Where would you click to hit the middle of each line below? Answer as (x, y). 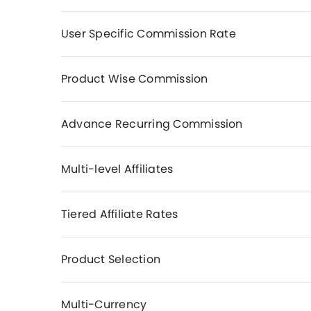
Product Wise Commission (135, 79)
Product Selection (111, 259)
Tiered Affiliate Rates (120, 214)
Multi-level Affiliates (117, 169)
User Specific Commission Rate (149, 34)
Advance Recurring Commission (152, 124)
